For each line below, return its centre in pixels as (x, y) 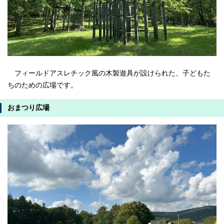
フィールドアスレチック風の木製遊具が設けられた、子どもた (109, 73)
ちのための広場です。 (42, 85)
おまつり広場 (28, 108)
